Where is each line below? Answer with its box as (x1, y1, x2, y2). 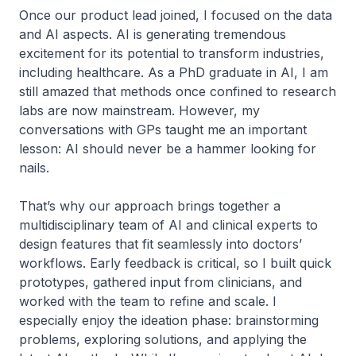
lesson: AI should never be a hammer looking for (19, 140, 316, 157)
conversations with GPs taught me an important (19, 121, 307, 137)
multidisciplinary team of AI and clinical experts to (19, 216, 318, 233)
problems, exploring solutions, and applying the (19, 331, 307, 347)
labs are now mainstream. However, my (19, 102, 260, 118)
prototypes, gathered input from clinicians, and (19, 273, 302, 290)
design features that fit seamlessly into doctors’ (19, 235, 302, 252)
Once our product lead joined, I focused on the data (19, 6, 332, 23)
